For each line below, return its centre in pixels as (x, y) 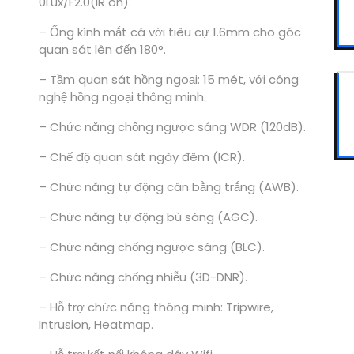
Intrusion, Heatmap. (96, 325)
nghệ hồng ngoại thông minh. (122, 97)
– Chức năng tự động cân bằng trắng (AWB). (168, 187)
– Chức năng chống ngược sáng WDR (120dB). (172, 127)
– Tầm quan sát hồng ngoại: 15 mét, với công (168, 80)
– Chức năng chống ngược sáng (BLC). (151, 247)
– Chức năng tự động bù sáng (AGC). (148, 217)
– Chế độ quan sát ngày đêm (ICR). (141, 157)
